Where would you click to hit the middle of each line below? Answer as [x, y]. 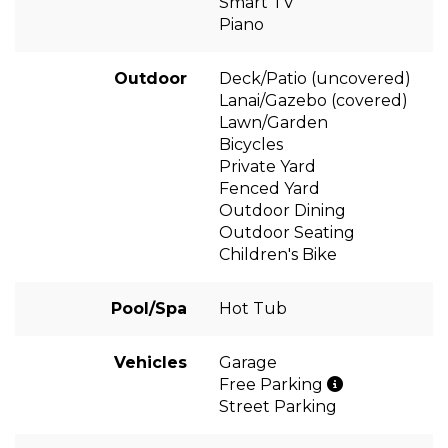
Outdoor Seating [287, 232]
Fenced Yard [269, 188]
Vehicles [150, 362]
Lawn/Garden [273, 122]
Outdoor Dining [282, 210]
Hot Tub [253, 308]
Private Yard [267, 166]
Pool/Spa [149, 308]
